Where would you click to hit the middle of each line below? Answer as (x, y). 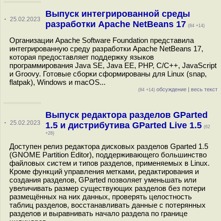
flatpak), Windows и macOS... (57, 82)
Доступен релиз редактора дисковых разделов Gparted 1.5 (109, 146)
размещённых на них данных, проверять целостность (101, 197)
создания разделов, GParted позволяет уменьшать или (103, 180)
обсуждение (171, 89)
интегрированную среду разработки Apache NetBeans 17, (106, 49)
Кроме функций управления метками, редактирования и (104, 171)
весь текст (204, 89)
